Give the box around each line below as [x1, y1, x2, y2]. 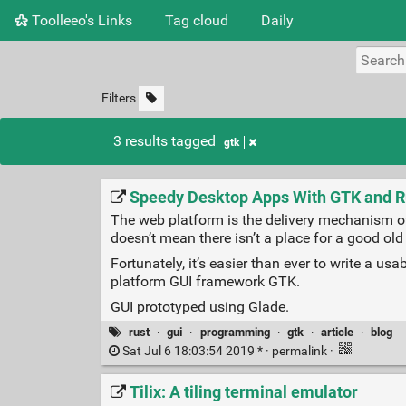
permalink [271, 343, 330, 360]
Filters [101, 91, 136, 106]
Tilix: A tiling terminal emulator [129, 382, 358, 402]
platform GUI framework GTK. [110, 272, 300, 290]
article [320, 324, 353, 339]
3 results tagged [113, 132, 220, 150]
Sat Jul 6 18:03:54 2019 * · [119, 343, 272, 360]
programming [199, 324, 270, 339]
